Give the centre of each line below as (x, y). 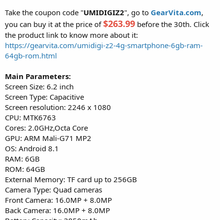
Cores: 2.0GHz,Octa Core (46, 127)
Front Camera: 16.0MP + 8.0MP (58, 200)
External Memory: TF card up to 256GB (71, 179)
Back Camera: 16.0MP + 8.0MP (57, 210)
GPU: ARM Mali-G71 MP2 (48, 138)
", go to (137, 12)
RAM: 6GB (22, 158)
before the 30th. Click (172, 24)
